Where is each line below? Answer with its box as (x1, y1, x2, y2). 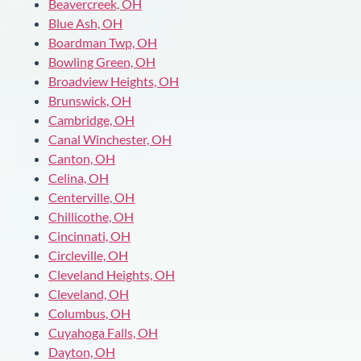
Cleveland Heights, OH (48, 266, 175, 282)
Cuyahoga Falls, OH (48, 324, 158, 340)
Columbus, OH (48, 305, 131, 321)
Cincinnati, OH (48, 227, 131, 243)
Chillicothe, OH (48, 208, 134, 224)
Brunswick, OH (48, 92, 131, 108)
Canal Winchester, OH (48, 131, 172, 147)
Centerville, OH (48, 189, 135, 205)
